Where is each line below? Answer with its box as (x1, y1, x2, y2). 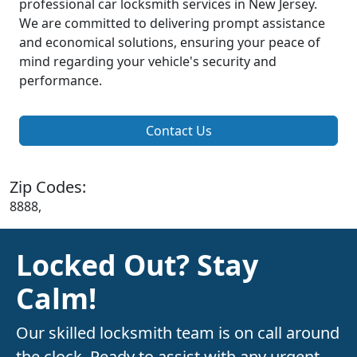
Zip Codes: (10, 176, 86, 198)
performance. (19, 72, 102, 90)
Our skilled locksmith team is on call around (16, 322, 339, 344)
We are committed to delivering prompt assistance (19, 14, 325, 33)
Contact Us (145, 122, 212, 140)
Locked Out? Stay (16, 245, 258, 284)
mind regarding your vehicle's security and (19, 53, 277, 71)
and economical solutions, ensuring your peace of (19, 33, 320, 52)
